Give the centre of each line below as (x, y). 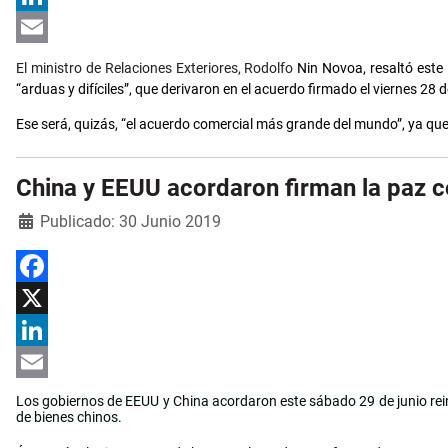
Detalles (41, 219)
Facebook (46, 298)
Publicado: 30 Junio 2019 (130, 222)
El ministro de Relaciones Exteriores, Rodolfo (157, 68)
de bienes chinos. (69, 417)
